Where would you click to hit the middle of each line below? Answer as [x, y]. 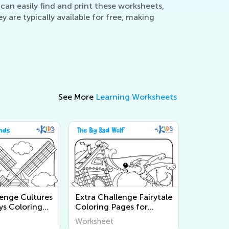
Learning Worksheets [136, 97]
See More [77, 97]
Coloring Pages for [111, 207]
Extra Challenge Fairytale [124, 197]
